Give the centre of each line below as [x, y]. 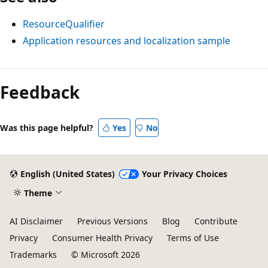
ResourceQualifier [64, 24]
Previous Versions [112, 221]
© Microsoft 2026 [106, 255]
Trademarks [33, 255]
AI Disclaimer [36, 221]
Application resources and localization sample [127, 40]
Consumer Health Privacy [102, 238]
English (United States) [67, 174]
